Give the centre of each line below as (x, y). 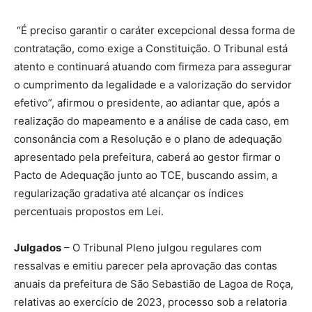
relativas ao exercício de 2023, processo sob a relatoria (150, 302)
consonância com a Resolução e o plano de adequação (148, 139)
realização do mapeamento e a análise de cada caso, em (151, 120)
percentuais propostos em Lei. (89, 211)
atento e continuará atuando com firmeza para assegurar (153, 66)
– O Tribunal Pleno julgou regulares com (162, 247)
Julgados (38, 247)
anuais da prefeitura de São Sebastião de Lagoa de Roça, (154, 283)
